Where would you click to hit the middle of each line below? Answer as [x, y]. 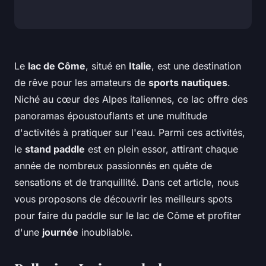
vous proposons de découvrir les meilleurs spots [123, 199]
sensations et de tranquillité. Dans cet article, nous [126, 183]
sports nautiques [188, 83]
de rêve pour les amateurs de [81, 83]
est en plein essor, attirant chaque [161, 149]
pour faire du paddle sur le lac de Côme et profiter [128, 216]
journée [60, 232]
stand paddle [55, 149]
